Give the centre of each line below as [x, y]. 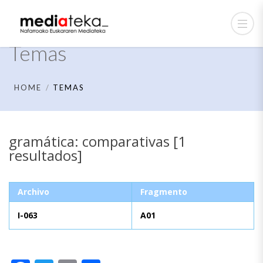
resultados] [45, 155]
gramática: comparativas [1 [97, 141]
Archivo [33, 191]
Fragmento [164, 191]
